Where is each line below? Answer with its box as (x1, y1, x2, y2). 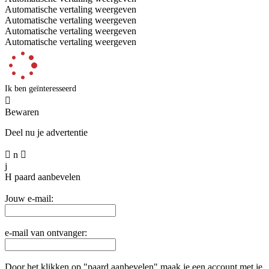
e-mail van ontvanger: (5, 227, 87, 238)
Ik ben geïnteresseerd (5, 83, 76, 93)
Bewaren (5, 106, 39, 117)
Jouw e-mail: (5, 193, 53, 204)
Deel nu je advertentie (5, 127, 88, 138)
